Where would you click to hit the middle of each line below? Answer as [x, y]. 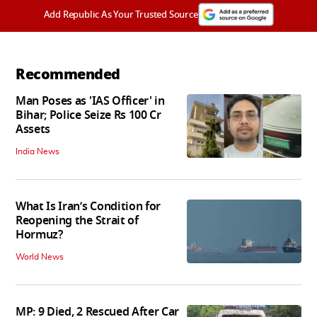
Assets [33, 129]
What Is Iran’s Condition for [88, 206]
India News [38, 151]
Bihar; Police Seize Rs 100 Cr [88, 115]
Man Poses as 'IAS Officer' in [90, 101]
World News [40, 257]
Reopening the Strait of [77, 220]
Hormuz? [39, 235]
